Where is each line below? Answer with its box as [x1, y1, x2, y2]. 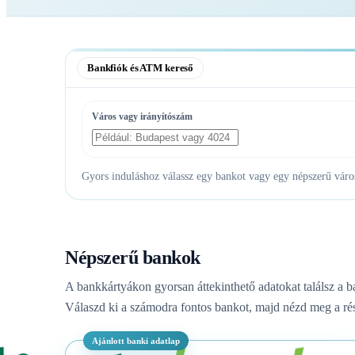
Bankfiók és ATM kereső [87, 61, 194, 74]
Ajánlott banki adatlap [92, 335, 180, 345]
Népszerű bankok [65, 246, 200, 268]
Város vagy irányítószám [92, 110, 193, 122]
